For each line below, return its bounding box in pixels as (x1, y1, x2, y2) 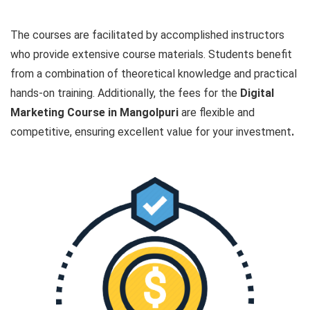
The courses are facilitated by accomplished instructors (10, 28, 284, 42)
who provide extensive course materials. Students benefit (10, 48, 292, 62)
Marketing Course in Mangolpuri (10, 106, 181, 120)
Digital (237, 86, 274, 100)
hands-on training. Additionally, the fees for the (10, 86, 237, 100)
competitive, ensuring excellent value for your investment (10, 125, 291, 139)
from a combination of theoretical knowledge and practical (10, 67, 297, 81)
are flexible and (181, 106, 255, 120)
